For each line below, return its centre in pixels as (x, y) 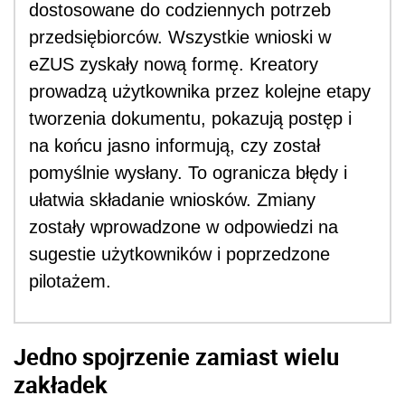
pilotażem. (70, 281)
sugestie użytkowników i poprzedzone (179, 254)
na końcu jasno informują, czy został (174, 145)
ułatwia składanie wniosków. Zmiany (172, 199)
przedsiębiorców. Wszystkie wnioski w (180, 37)
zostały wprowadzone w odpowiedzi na (184, 226)
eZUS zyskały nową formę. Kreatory (174, 64)
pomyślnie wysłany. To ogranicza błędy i (188, 172)
